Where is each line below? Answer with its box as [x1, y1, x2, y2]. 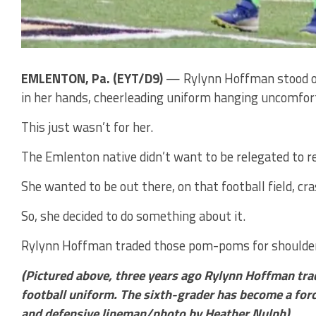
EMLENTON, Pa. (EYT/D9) [21, 68, 166, 88]
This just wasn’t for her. [21, 116, 153, 137]
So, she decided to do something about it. [21, 205, 245, 226]
